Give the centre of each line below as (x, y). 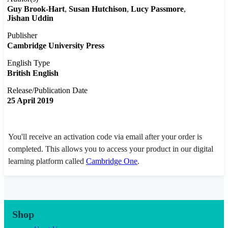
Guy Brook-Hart (36, 9)
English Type (28, 63)
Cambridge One (112, 161)
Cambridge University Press (56, 46)
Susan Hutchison (98, 9)
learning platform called (47, 161)
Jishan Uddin (30, 18)
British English (33, 73)
